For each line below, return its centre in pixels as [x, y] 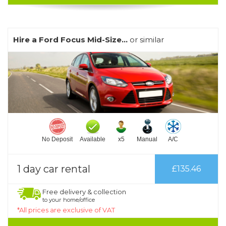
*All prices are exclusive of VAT [66, 210]
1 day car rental [54, 169]
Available [93, 139]
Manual [147, 139]
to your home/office [69, 200]
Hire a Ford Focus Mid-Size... [70, 39]
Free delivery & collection [84, 191]
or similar [146, 39]
